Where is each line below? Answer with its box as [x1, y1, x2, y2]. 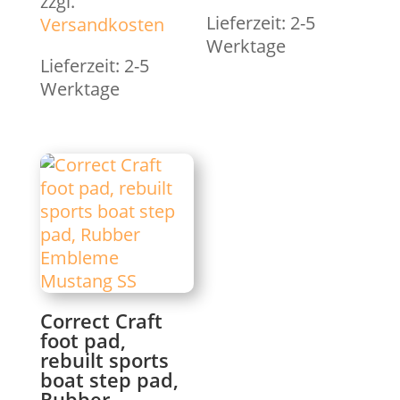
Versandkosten [39, 12, 164, 37]
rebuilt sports [39, 346, 169, 374]
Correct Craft [39, 307, 162, 335]
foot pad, [39, 327, 126, 354]
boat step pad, [39, 366, 179, 394]
